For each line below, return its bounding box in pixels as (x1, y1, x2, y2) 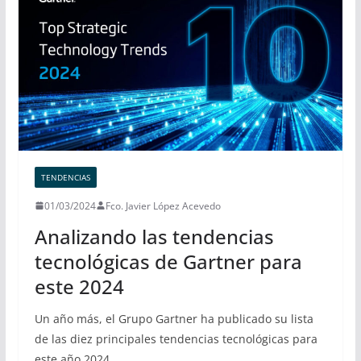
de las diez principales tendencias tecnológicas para (34, 330, 317, 346)
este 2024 (34, 272, 124, 300)
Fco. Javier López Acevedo (105, 198, 221, 213)
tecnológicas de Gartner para (34, 247, 302, 275)
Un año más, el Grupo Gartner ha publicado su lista (34, 310, 313, 326)
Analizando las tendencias (34, 222, 274, 250)
